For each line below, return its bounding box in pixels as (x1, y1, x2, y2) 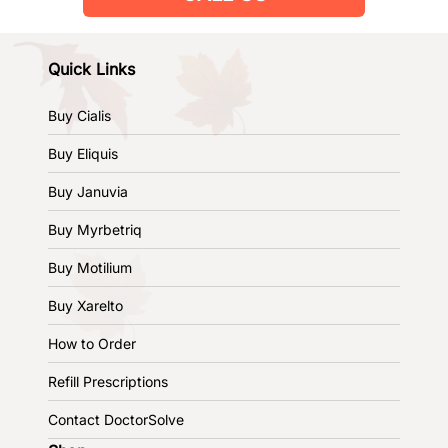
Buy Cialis (48, 106, 111, 124)
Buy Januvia (48, 182, 128, 200)
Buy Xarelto (48, 296, 123, 314)
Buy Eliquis (48, 144, 118, 162)
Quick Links (48, 58, 135, 79)
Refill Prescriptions (48, 372, 168, 390)
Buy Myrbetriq (48, 220, 142, 238)
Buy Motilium (48, 258, 132, 276)
